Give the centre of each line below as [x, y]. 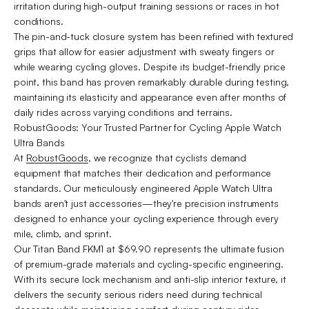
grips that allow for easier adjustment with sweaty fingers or [144, 51]
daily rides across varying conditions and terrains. [123, 112]
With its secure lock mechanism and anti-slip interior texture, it [150, 279]
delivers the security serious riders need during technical [138, 294]
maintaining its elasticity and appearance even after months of [150, 97]
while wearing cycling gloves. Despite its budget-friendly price [150, 66]
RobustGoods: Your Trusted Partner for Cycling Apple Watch [148, 127]
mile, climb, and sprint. [63, 233]
